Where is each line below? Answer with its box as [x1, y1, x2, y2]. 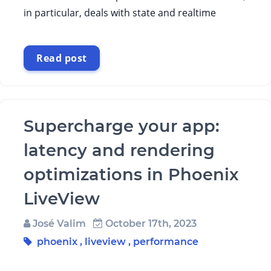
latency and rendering [24, 140, 215, 160]
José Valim [30, 218, 86, 229]
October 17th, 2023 [103, 218, 197, 229]
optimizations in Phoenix [24, 165, 239, 184]
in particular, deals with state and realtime [24, 6, 216, 19]
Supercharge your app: [24, 116, 220, 136]
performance [133, 236, 198, 247]
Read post [36, 51, 87, 65]
